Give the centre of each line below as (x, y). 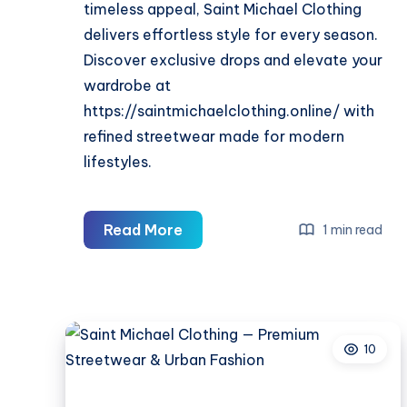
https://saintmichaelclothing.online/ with (229, 111)
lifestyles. (118, 162)
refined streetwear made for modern (214, 137)
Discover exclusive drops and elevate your (233, 60)
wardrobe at (127, 86)
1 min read (352, 229)
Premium (213, 331)
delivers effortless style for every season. (231, 35)
